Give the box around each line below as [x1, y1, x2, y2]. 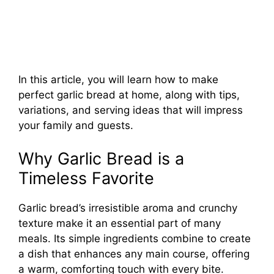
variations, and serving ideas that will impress [18, 104, 243, 117]
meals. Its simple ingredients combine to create [18, 232, 251, 245]
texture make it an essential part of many [18, 217, 221, 229]
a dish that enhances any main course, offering [18, 247, 250, 260]
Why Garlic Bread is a [18, 148, 184, 169]
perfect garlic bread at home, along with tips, [18, 89, 240, 102]
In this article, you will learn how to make [18, 73, 218, 86]
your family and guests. [18, 119, 133, 132]
